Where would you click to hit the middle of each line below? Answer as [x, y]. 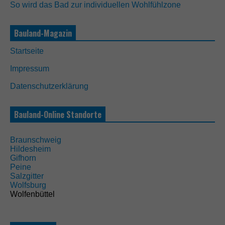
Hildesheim [30, 149]
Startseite [27, 51]
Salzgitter [27, 176]
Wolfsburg [28, 185]
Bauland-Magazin [43, 33]
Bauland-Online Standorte [58, 115]
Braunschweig [36, 140]
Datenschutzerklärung [49, 86]
